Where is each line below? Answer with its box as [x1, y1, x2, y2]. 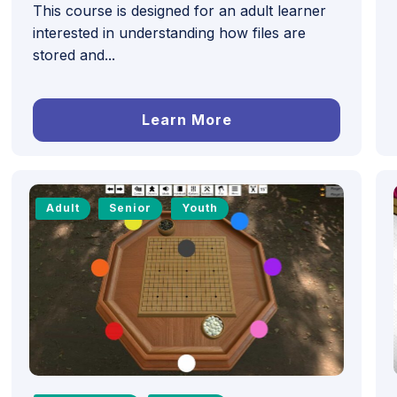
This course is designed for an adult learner [33, 2, 327, 20]
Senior [109, 201, 152, 215]
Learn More [141, 111, 232, 129]
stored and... [33, 46, 116, 65]
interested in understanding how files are [33, 24, 307, 43]
